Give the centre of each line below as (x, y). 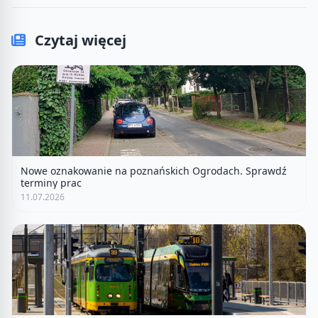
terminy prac (51, 182)
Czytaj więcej (79, 40)
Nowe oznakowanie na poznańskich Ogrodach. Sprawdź (154, 170)
